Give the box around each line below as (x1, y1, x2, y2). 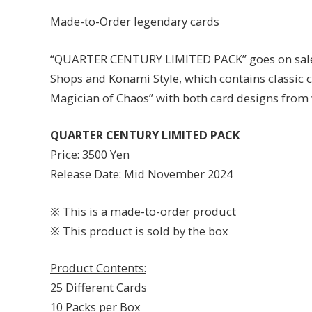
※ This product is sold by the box (50, 222, 228, 239)
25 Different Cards (50, 279, 147, 296)
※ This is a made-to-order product (50, 203, 236, 219)
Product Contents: (50, 260, 146, 276)
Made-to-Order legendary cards (50, 13, 219, 30)
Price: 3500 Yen (50, 146, 130, 163)
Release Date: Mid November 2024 (50, 166, 233, 182)
